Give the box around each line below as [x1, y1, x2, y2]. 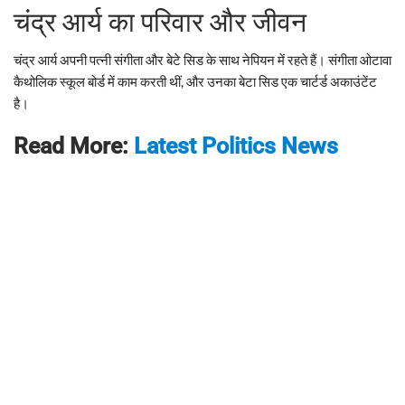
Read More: [14, 132, 134, 159]
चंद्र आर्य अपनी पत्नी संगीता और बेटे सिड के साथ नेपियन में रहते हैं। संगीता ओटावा [14, 51, 391, 68]
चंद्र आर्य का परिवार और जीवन [14, 5, 306, 38]
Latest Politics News [134, 132, 338, 159]
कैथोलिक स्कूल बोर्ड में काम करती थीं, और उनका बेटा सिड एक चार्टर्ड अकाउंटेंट [14, 72, 377, 89]
